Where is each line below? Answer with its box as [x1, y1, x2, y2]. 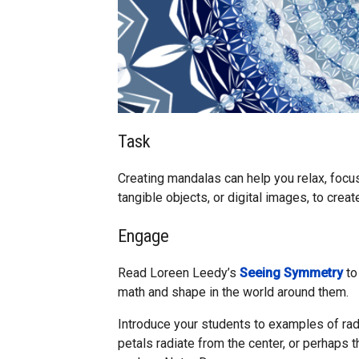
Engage [118, 224, 169, 246]
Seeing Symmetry [240, 265, 343, 281]
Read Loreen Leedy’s [118, 265, 240, 281]
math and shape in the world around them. [118, 284, 349, 301]
